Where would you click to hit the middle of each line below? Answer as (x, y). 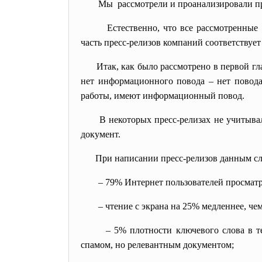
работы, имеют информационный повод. (163, 96)
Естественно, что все (148, 28)
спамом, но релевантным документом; (157, 245)
